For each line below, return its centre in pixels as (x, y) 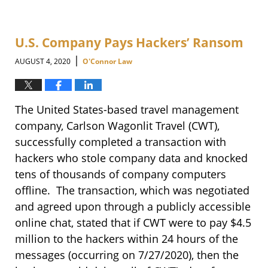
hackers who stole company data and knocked (131, 158)
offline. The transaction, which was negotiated (132, 190)
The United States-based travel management (127, 109)
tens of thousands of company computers (121, 174)
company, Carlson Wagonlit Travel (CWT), (117, 125)
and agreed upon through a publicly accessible (133, 206)
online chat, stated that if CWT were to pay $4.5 (133, 222)
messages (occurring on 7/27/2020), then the (127, 255)
